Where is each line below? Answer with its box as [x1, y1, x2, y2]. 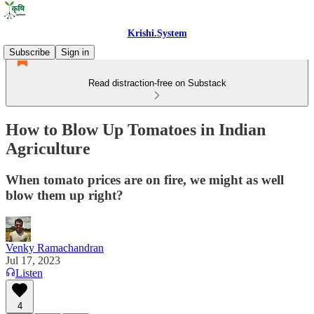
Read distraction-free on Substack [88, 78, 226, 88]
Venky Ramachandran [6, 241, 104, 254]
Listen [15, 266, 43, 279]
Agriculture [6, 139, 90, 158]
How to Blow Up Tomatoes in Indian [6, 120, 266, 139]
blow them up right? [6, 187, 123, 203]
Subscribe [9, 47, 50, 57]
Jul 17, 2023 [6, 254, 60, 266]
